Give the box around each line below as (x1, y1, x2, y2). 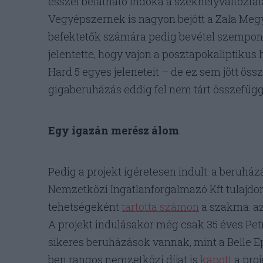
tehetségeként (48, 200, 122, 214)
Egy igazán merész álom (48, 123, 179, 138)
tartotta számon (122, 200, 199, 214)
